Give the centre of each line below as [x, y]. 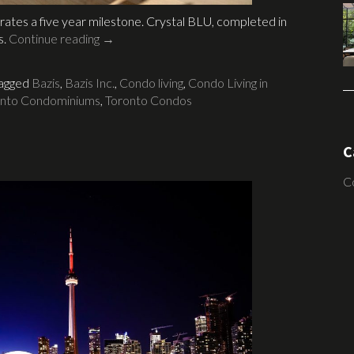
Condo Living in [228, 83]
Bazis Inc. [90, 83]
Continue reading [55, 39]
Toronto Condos [149, 100]
